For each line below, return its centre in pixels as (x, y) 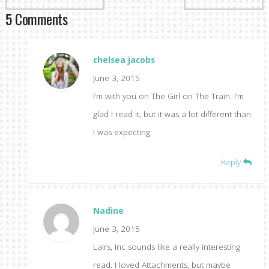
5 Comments (36, 19)
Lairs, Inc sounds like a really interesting (166, 247)
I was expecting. (122, 132)
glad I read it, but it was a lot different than (172, 114)
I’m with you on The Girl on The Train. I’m (168, 96)
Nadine (108, 211)
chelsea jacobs (124, 60)
